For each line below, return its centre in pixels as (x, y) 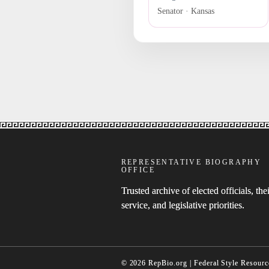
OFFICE (138, 170)
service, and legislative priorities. (183, 205)
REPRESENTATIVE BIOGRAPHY (191, 162)
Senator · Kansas (186, 11)
